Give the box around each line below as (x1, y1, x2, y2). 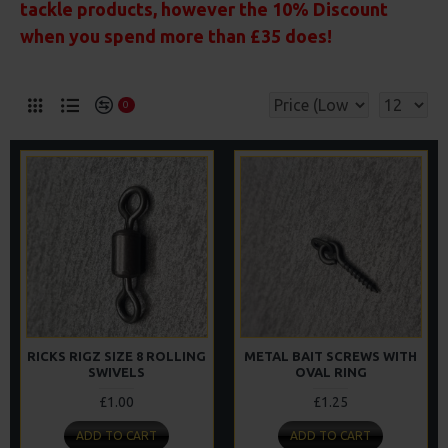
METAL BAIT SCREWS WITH (244, 348, 418, 363)
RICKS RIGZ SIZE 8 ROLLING (27, 348, 207, 363)
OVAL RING (294, 364, 367, 379)
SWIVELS (88, 364, 146, 379)
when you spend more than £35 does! (20, 26, 332, 46)
